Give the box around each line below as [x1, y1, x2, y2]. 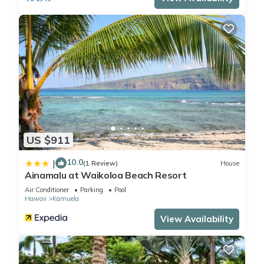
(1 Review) [83, 159, 118, 167]
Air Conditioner [25, 186, 69, 194]
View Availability [160, 213, 233, 225]
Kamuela [52, 194, 79, 203]
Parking [80, 186, 103, 194]
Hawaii [25, 194, 47, 203]
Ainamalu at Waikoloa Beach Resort [25, 169, 187, 181]
